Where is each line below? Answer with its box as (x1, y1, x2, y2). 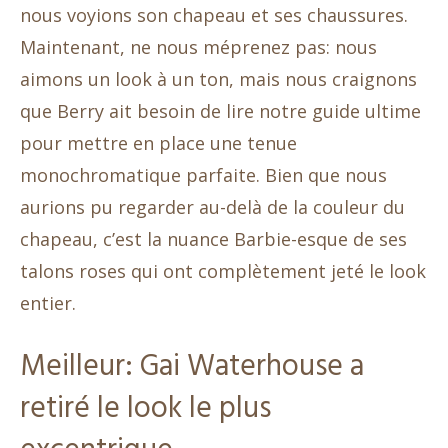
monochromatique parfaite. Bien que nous (20, 163, 387, 188)
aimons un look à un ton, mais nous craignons (20, 67, 417, 92)
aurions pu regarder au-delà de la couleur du (20, 195, 405, 220)
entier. (20, 291, 76, 316)
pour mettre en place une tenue (20, 131, 297, 156)
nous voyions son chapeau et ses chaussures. (20, 3, 408, 28)
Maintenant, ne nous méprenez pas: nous (20, 35, 377, 60)
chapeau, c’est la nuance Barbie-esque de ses (20, 227, 407, 252)
